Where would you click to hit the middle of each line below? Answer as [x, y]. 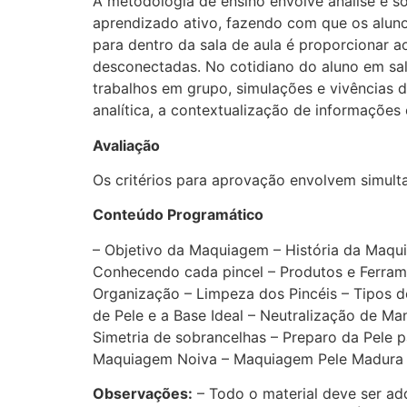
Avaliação [126, 145]
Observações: [143, 394]
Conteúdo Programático [178, 215]
